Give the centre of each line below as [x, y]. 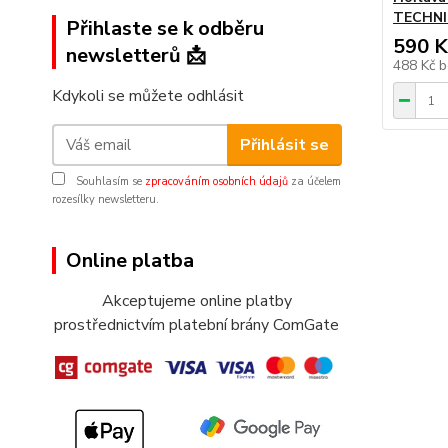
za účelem [314, 181]
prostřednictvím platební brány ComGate [197, 325]
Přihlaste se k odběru [165, 28]
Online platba [130, 260]
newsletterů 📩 [136, 55]
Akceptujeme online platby [196, 301]
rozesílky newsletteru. [105, 199]
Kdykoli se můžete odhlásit [148, 96]
